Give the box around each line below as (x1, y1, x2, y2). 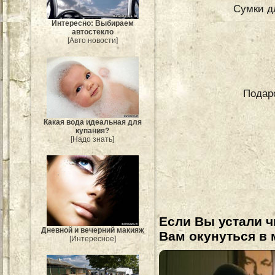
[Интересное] (69, 234, 116, 244)
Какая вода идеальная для (44, 118, 142, 127)
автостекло (72, 28, 114, 37)
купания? (76, 126, 110, 136)
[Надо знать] (71, 135, 115, 144)
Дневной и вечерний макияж (41, 226, 144, 235)
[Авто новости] (68, 36, 118, 45)
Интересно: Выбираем (52, 19, 134, 28)
